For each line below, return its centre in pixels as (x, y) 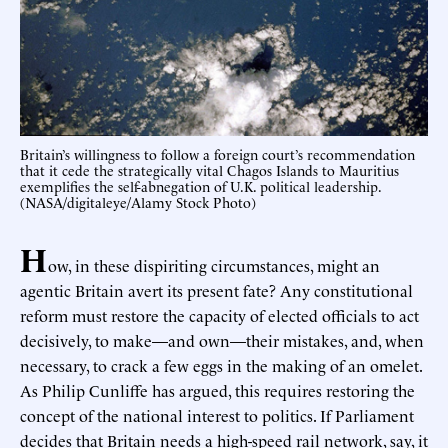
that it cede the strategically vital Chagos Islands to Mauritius (209, 170)
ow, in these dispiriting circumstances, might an (214, 265)
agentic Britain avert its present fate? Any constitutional (216, 290)
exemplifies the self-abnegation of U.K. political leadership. (200, 186)
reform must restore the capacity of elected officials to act (219, 315)
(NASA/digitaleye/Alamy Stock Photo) (138, 202)
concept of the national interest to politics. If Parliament (217, 415)
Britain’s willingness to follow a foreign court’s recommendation (217, 154)
